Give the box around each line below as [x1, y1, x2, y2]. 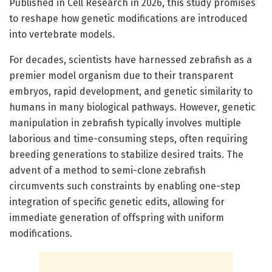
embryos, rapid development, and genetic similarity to [9, 85, 253, 97]
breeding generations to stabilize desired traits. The [9, 148, 243, 160]
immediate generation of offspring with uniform [9, 211, 224, 223]
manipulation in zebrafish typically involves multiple [9, 117, 241, 129]
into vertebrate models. [9, 28, 115, 40]
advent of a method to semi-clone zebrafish [9, 164, 206, 176]
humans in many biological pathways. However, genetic [9, 101, 256, 113]
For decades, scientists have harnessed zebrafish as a [9, 53, 252, 66]
